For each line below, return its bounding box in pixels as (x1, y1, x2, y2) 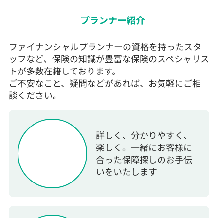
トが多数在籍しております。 (8, 64, 121, 77)
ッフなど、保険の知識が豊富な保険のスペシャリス (8, 52, 209, 65)
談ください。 (8, 88, 61, 101)
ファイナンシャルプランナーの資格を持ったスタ (8, 39, 201, 53)
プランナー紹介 (80, 13, 145, 27)
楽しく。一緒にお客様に (96, 141, 193, 154)
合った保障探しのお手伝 (96, 153, 193, 166)
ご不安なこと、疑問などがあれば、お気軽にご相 (8, 76, 201, 89)
